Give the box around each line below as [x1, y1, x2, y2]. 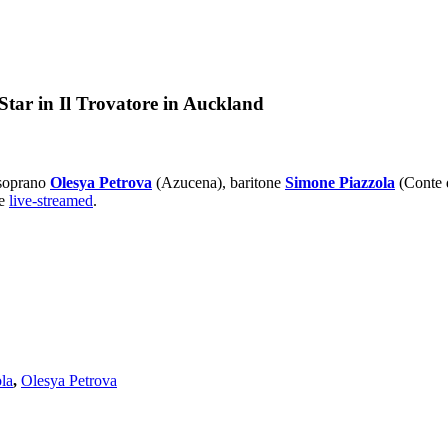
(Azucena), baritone [152, 174, 285, 192]
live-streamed [9, 192, 93, 210]
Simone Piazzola [285, 174, 395, 192]
